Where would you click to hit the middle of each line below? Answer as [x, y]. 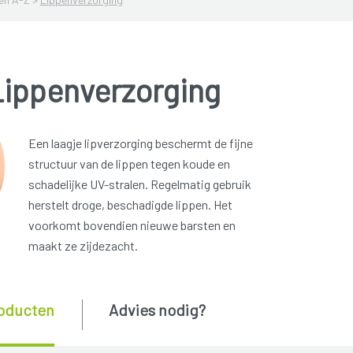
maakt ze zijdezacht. [83, 245]
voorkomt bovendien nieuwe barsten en [132, 225]
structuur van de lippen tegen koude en [129, 163]
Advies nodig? [157, 309]
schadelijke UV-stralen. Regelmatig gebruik [139, 184]
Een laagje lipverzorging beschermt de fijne [140, 143]
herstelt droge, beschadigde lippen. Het [130, 204]
